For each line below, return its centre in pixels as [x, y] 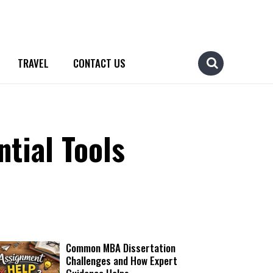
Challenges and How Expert [122, 261]
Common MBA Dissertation [121, 248]
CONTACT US [99, 63]
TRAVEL [33, 63]
